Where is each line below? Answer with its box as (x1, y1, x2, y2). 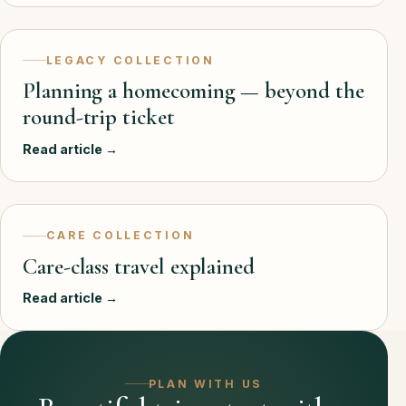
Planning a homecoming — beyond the (23, 77, 364, 105)
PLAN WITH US (148, 376, 264, 391)
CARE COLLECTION (45, 228, 195, 243)
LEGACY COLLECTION (45, 53, 215, 67)
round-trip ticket (23, 103, 175, 131)
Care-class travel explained (23, 252, 255, 280)
